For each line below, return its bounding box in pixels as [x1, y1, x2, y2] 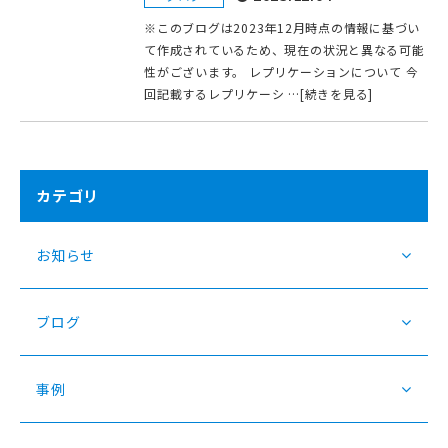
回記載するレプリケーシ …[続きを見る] [144, 84, 373, 102]
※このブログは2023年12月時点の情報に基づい [144, 18, 420, 36]
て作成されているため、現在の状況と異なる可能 [144, 40, 425, 58]
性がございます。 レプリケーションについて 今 [144, 62, 419, 80]
